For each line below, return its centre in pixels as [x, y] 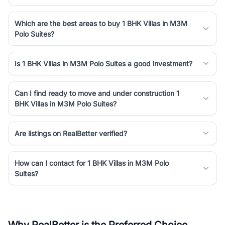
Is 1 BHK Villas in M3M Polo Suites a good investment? [103, 63]
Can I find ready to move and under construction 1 [97, 93]
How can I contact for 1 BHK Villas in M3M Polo [92, 163]
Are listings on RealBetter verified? [71, 133]
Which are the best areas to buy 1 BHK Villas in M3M [101, 23]
